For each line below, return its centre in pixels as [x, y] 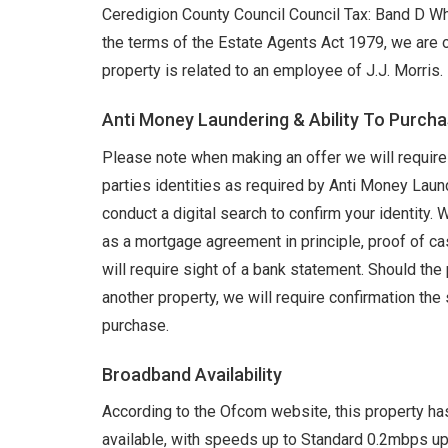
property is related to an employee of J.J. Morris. [272, 71]
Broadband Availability [192, 374]
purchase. [135, 325]
